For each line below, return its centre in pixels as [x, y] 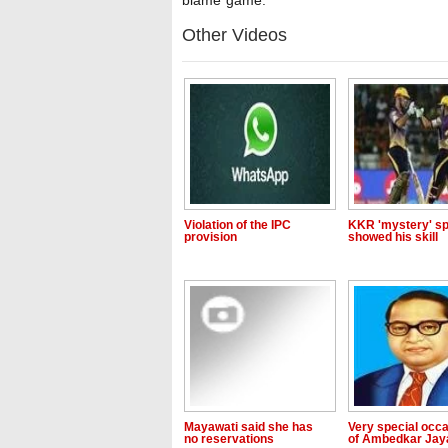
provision [210, 237]
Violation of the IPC [237, 225]
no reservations [229, 439]
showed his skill [393, 237]
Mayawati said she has [248, 427]
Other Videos [234, 35]
